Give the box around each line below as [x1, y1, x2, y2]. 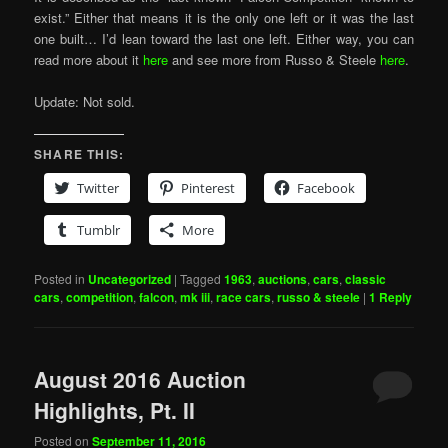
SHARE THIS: [34, 144, 125, 163]
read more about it [34, 50, 144, 70]
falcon [139, 287, 175, 306]
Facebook [297, 178, 356, 197]
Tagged [180, 269, 222, 287]
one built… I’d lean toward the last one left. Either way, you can [34, 29, 414, 49]
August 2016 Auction [34, 363, 247, 394]
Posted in [34, 269, 86, 287]
